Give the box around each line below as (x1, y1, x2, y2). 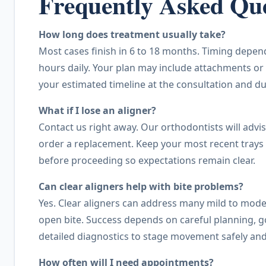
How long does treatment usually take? (39, 28, 226, 42)
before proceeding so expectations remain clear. (39, 154, 255, 167)
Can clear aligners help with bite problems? (39, 180, 243, 194)
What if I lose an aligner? (39, 104, 156, 118)
